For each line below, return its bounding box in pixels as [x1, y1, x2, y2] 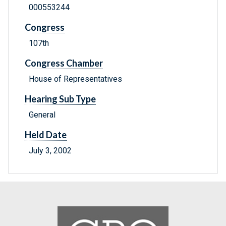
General [29, 110, 55, 120]
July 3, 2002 [29, 146, 72, 156]
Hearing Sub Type [25, 93, 96, 105]
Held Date [25, 129, 67, 141]
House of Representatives [29, 74, 122, 84]
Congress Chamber [25, 58, 103, 69]
